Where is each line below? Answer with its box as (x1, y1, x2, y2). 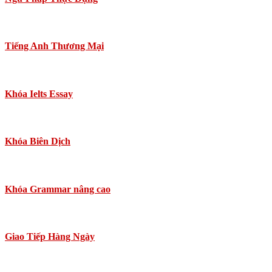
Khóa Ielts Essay (5, 88, 73, 99)
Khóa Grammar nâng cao (5, 183, 110, 194)
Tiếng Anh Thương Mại (5, 41, 104, 52)
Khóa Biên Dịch (5, 136, 70, 147)
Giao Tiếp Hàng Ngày (5, 231, 95, 242)
